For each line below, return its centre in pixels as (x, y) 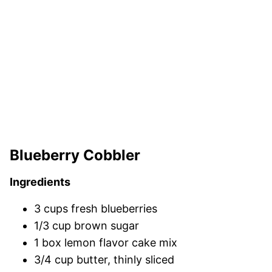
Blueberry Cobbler (75, 155)
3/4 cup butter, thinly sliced (104, 260)
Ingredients (40, 182)
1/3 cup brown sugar (87, 226)
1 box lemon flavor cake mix (106, 243)
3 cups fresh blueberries (96, 209)
